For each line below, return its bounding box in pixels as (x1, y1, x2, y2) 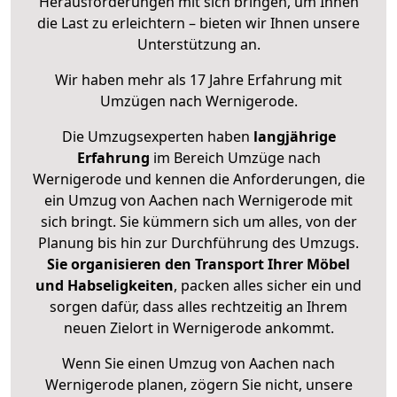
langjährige (253, 127, 336, 147)
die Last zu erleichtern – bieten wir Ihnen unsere (37, 13, 360, 34)
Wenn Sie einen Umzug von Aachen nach (62, 354, 335, 374)
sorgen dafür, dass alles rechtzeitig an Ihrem (50, 297, 347, 317)
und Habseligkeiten (35, 276, 174, 296)
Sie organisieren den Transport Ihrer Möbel (47, 254, 350, 275)
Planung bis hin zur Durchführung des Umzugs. (38, 233, 359, 253)
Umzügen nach (99, 91, 206, 112)
